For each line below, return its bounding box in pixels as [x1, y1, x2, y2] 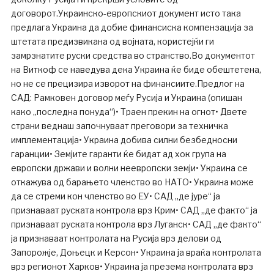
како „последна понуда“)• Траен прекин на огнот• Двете [10, 106, 247, 117]
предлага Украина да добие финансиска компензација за [10, 21, 253, 32]
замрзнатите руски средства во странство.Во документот [10, 50, 255, 61]
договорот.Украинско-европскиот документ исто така [10, 7, 241, 18]
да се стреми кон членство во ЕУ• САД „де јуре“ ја [10, 190, 220, 201]
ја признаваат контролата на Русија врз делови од [10, 232, 221, 243]
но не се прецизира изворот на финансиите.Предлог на [10, 78, 245, 89]
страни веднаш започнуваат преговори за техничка [10, 120, 228, 131]
